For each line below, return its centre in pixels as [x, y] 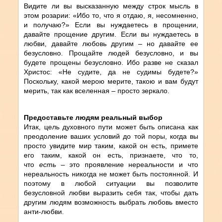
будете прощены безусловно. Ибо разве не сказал [111, 62]
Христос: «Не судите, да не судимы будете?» [111, 72]
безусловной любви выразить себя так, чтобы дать [111, 193]
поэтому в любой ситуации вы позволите [111, 183]
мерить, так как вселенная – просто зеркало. [97, 90]
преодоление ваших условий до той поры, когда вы [111, 136]
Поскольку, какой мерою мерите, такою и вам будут [111, 81]
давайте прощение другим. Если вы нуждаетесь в [111, 34]
